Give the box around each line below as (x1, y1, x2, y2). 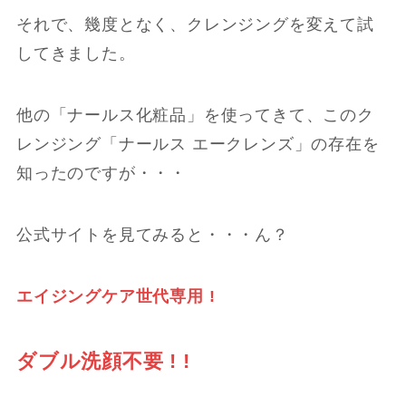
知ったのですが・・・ (15, 164, 187, 183)
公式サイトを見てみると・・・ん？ (15, 225, 289, 244)
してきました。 (15, 44, 136, 63)
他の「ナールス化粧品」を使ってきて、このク (15, 106, 374, 125)
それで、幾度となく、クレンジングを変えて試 (15, 15, 374, 34)
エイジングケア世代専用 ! (15, 286, 216, 305)
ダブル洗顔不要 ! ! (15, 349, 190, 372)
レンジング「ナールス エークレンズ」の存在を (15, 135, 380, 154)
